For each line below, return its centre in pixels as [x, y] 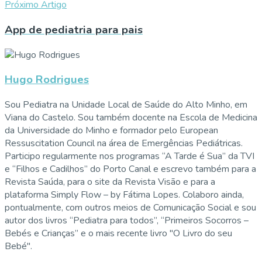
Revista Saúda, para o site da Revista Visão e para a [110, 182]
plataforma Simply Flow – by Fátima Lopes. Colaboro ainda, [124, 195]
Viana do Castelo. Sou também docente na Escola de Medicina [131, 118]
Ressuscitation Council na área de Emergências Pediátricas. [124, 144]
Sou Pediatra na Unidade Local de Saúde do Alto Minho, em [126, 105]
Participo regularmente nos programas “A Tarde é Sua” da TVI [130, 156]
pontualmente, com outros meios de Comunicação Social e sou [130, 208]
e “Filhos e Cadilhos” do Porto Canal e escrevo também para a [130, 169]
